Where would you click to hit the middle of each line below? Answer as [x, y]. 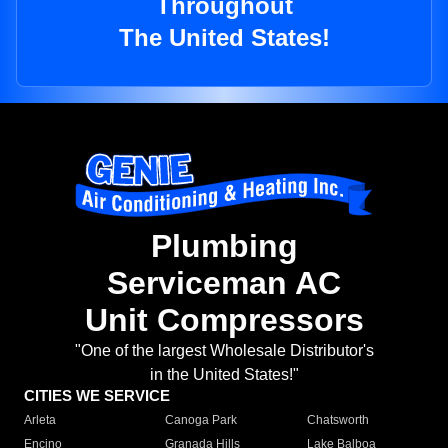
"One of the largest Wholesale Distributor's [224, 351]
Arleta [40, 420]
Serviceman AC [224, 283]
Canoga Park [201, 420]
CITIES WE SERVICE [97, 396]
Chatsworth [337, 420]
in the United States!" [224, 375]
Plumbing [224, 246]
